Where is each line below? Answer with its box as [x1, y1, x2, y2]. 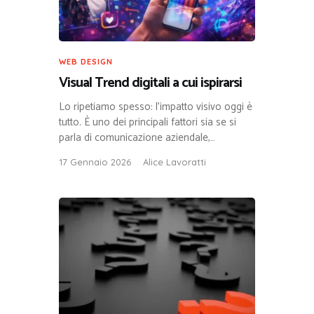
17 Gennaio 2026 [59, 156, 131, 168]
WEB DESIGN [59, 56, 113, 67]
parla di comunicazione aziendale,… [59, 128, 215, 146]
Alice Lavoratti [143, 156, 206, 168]
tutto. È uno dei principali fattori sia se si [59, 113, 236, 131]
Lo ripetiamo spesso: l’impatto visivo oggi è [59, 97, 252, 116]
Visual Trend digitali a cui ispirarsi [59, 71, 242, 95]
